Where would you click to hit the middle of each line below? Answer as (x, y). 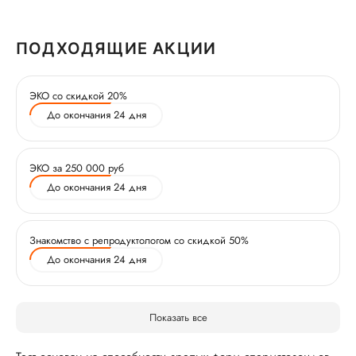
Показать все (178, 317)
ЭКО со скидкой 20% (78, 96)
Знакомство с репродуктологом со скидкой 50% (139, 240)
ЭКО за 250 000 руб (77, 168)
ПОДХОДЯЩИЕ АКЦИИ (116, 48)
